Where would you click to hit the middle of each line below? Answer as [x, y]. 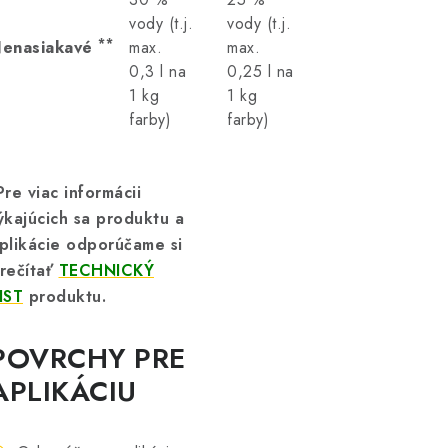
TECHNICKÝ [106, 270]
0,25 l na [260, 71]
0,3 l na [157, 71]
